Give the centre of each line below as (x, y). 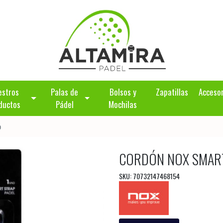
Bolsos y (123, 92)
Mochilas (123, 105)
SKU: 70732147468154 (149, 176)
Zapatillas (172, 92)
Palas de (65, 92)
